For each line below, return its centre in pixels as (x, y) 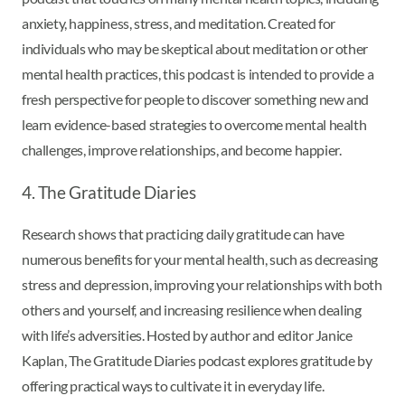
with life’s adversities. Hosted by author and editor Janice (187, 334)
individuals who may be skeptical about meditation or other (195, 48)
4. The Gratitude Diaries (109, 192)
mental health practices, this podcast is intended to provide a (198, 73)
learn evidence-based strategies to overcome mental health (194, 124)
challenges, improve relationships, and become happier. (182, 149)
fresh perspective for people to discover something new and (195, 99)
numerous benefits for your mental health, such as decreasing (200, 259)
